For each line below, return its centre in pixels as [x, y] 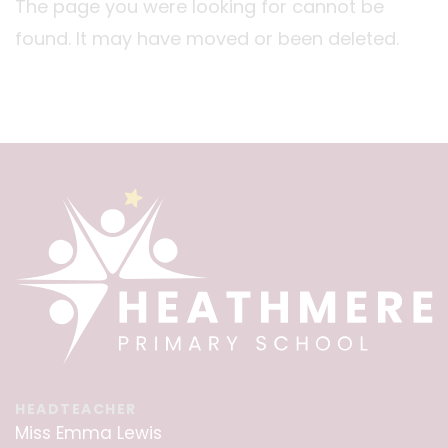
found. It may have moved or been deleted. [207, 38]
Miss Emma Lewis [88, 433]
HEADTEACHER [76, 409]
